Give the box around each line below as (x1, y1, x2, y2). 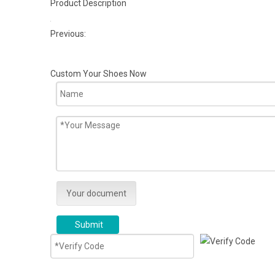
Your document (66, 188, 126, 198)
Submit (75, 220, 103, 230)
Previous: (50, 29, 88, 39)
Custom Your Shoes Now (50, 69, 147, 79)
